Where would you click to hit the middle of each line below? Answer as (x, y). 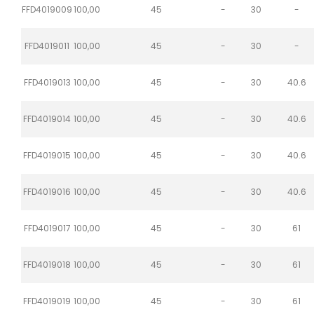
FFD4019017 (47, 228)
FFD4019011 (47, 46)
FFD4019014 (47, 118)
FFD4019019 (47, 301)
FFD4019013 (47, 82)
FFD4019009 (47, 9)
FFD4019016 (47, 191)
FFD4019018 (47, 264)
